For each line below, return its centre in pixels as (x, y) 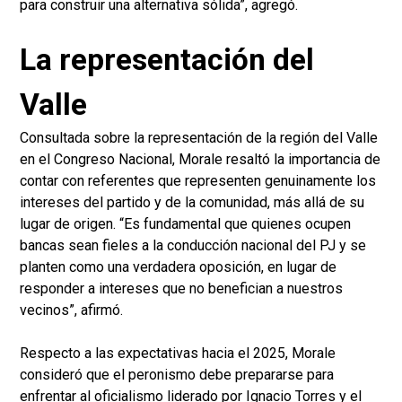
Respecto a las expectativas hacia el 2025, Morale (178, 354)
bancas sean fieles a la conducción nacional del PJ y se (193, 246)
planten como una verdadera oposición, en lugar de (178, 267)
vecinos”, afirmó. (71, 310)
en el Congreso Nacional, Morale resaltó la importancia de (200, 160)
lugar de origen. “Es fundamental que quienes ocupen (185, 224)
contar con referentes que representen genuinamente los (198, 181)
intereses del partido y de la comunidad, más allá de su (192, 203)
